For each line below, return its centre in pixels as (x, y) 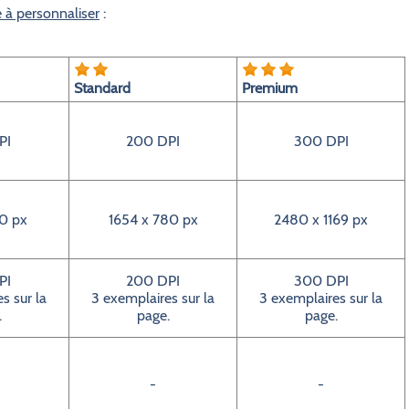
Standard (102, 88)
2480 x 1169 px (321, 220)
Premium (270, 88)
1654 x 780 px (153, 220)
